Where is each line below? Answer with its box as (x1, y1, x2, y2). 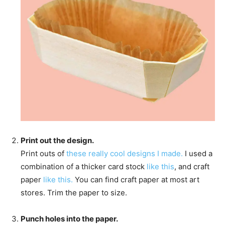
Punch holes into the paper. (21, 213, 118, 223)
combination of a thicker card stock (21, 161, 147, 171)
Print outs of (21, 148, 66, 158)
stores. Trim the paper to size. (21, 187, 127, 197)
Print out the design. (21, 135, 94, 145)
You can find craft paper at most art (73, 174, 199, 184)
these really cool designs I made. (66, 148, 185, 158)
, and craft (174, 161, 209, 171)
